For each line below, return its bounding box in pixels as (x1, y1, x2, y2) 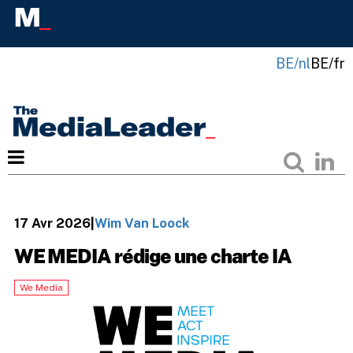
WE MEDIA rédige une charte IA (13, 244, 292, 269)
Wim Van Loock (94, 214, 190, 231)
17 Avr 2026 (13, 214, 91, 231)
